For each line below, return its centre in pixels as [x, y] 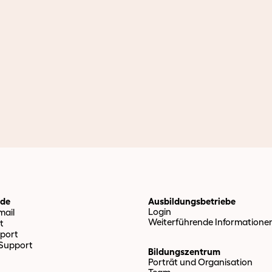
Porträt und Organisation [200, 262]
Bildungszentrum [184, 252]
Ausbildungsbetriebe [192, 201]
